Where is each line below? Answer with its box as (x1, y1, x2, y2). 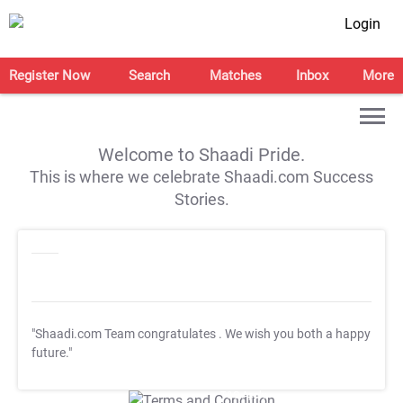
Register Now (9, 67, 90, 84)
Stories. (174, 190, 229, 209)
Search (129, 67, 171, 84)
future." (31, 345, 72, 361)
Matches (209, 67, 262, 84)
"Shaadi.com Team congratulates (31, 327, 219, 342)
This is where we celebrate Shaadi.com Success (30, 167, 373, 186)
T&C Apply (219, 389, 266, 401)
